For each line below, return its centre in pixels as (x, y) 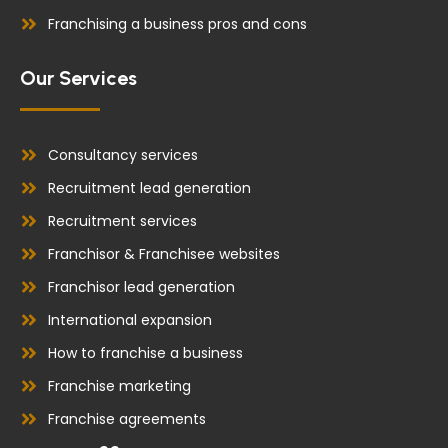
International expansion (129, 319)
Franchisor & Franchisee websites (163, 253)
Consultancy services (122, 154)
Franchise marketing (119, 385)
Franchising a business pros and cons (177, 23)
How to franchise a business (145, 352)
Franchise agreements (126, 418)
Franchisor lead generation (141, 286)
